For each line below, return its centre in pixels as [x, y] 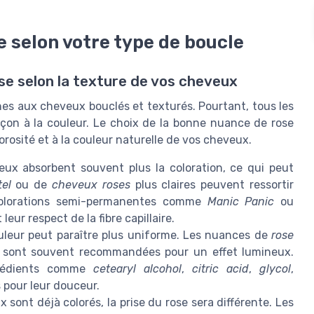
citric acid [221, 269]
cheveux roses [91, 185]
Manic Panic [241, 202]
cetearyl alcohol [138, 269]
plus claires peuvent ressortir [212, 185]
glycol [275, 269]
